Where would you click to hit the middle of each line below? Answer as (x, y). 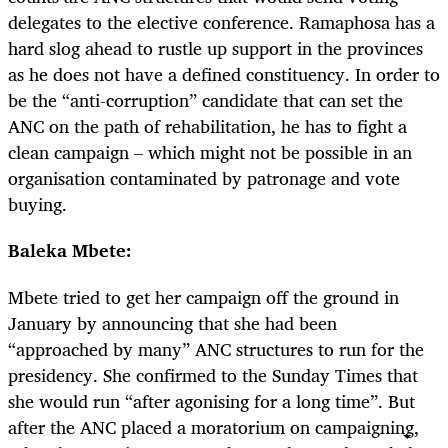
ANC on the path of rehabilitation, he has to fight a (207, 126)
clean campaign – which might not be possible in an (210, 152)
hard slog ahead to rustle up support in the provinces (215, 48)
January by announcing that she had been (172, 322)
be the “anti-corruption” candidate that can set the (205, 100)
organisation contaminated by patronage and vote (204, 178)
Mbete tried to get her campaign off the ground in (203, 296)
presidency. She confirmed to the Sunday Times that (213, 374)
